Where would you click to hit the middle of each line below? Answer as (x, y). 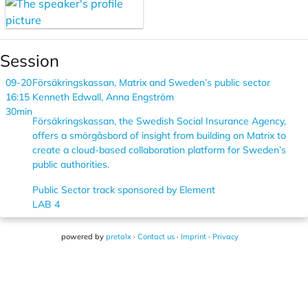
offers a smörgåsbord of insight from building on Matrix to (159, 135)
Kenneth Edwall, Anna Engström (103, 97)
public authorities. (71, 164)
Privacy (225, 236)
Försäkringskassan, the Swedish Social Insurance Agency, (159, 121)
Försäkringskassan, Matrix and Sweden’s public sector (151, 82)
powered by (84, 236)
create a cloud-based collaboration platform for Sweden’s (159, 150)
